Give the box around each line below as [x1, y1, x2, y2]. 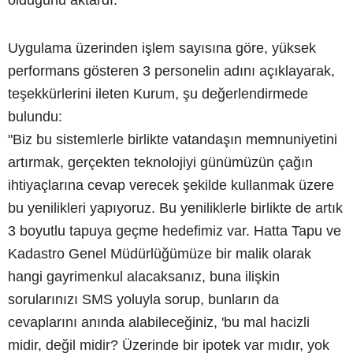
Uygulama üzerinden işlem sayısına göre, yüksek [8, 39, 316, 56]
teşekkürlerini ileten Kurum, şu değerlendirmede [8, 85, 308, 102]
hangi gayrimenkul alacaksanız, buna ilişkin [8, 268, 280, 284]
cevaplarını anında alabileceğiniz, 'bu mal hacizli [8, 314, 310, 330]
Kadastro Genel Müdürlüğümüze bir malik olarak [8, 245, 311, 262]
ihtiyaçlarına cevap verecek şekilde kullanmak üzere [8, 176, 334, 193]
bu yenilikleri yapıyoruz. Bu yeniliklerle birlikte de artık [8, 199, 343, 216]
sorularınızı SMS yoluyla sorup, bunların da [8, 291, 279, 307]
